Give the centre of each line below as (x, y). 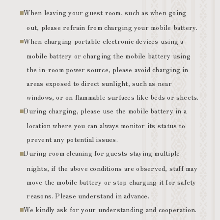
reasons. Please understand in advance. (88, 195)
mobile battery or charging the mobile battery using (109, 56)
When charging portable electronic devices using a (104, 41)
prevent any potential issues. (72, 139)
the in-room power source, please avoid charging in (108, 69)
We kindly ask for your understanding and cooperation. (110, 209)
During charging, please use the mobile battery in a (105, 111)
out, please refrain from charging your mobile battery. (112, 27)
